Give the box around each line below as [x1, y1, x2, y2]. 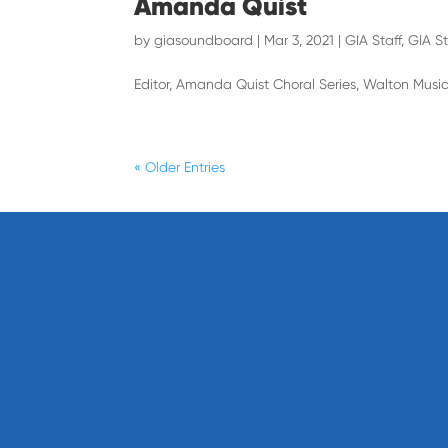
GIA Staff [345, 31, 402, 48]
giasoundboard [154, 31, 254, 48]
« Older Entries [134, 158, 226, 175]
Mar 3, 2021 [264, 31, 335, 48]
